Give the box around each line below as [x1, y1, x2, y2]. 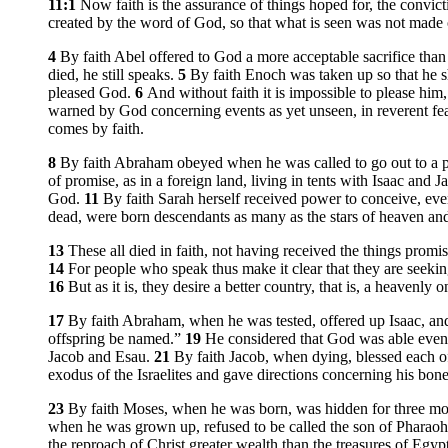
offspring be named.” [48, 330, 185, 348]
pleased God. [48, 84, 135, 102]
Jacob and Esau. [48, 348, 154, 366]
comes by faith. [48, 120, 144, 138]
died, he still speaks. [48, 66, 178, 84]
